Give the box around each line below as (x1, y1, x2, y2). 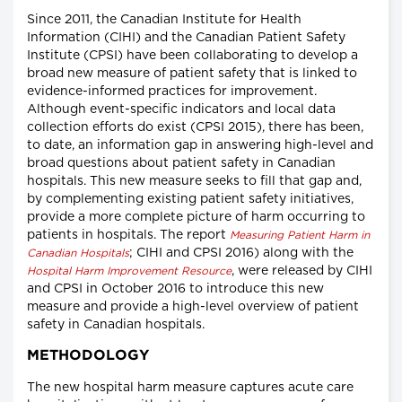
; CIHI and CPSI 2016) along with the (129, 247, 354, 260)
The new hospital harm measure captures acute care (27, 381, 354, 395)
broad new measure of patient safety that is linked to (27, 67, 357, 81)
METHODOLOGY (27, 349, 149, 363)
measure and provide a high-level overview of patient (27, 301, 359, 314)
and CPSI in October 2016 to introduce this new (27, 283, 324, 296)
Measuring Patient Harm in (230, 230, 370, 241)
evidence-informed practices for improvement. (27, 85, 317, 99)
